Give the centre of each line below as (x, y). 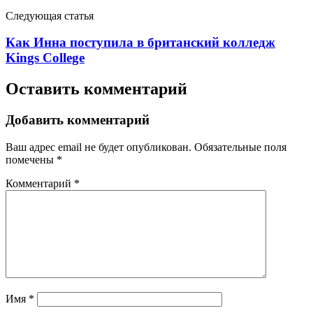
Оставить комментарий (96, 89)
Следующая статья (50, 15)
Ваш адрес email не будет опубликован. (99, 147)
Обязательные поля (240, 147)
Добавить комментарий (78, 120)
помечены (31, 159)
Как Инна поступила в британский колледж (140, 43)
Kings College (45, 58)
